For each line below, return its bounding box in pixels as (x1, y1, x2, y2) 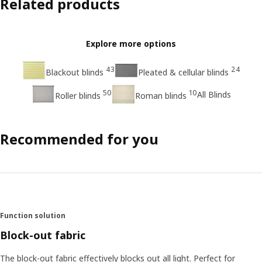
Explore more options (86, 38, 176, 50)
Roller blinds (54, 89, 101, 101)
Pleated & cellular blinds (137, 66, 229, 78)
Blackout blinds (45, 66, 104, 78)
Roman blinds (135, 89, 187, 101)
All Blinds (196, 88, 231, 100)
